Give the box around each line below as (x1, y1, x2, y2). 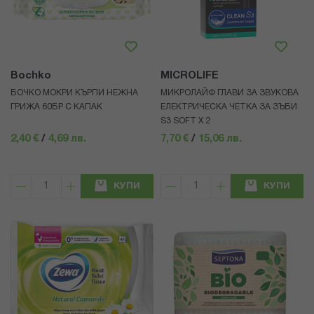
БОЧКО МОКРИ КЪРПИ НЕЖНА (11, 89, 138, 97)
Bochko (11, 71, 51, 81)
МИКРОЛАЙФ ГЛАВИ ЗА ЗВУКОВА (161, 89, 299, 97)
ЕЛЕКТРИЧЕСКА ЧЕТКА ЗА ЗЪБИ (161, 103, 297, 111)
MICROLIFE (161, 71, 219, 81)
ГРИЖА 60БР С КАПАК (11, 103, 102, 111)
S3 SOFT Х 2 (161, 117, 210, 125)
